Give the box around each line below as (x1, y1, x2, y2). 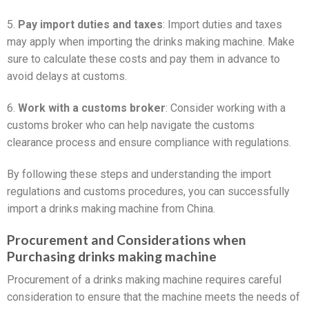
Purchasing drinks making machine (7, 248, 217, 264)
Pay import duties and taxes (18, 18, 163, 32)
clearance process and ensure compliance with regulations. (7, 135, 291, 149)
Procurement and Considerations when (7, 231, 246, 248)
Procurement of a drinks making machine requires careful (7, 273, 281, 287)
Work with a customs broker (18, 101, 166, 114)
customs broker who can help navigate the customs (7, 118, 255, 132)
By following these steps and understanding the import (7, 167, 271, 181)
